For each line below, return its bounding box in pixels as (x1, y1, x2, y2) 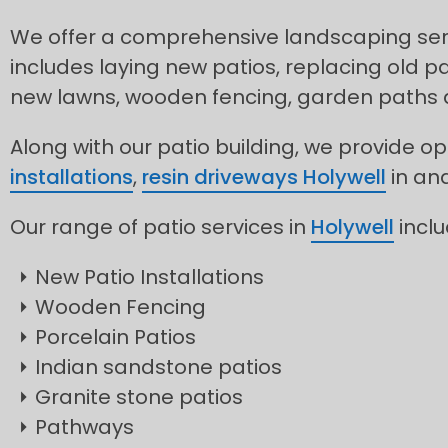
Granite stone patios (35, 383, 243, 411)
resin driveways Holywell (142, 163, 386, 191)
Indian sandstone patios (35, 353, 282, 381)
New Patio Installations (35, 263, 264, 291)
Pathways (35, 413, 134, 441)
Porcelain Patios (35, 323, 196, 351)
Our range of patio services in (10, 213, 311, 241)
